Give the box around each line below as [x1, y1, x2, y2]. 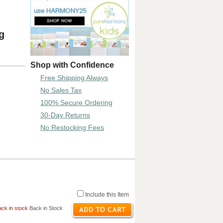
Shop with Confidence [30, 61, 114, 69]
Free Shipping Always [40, 74, 108, 82]
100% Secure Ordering [40, 99, 112, 107]
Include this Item [84, 191, 129, 198]
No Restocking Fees [40, 123, 104, 131]
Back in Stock [28, 205, 63, 211]
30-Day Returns [40, 111, 90, 119]
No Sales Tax [40, 86, 82, 94]
